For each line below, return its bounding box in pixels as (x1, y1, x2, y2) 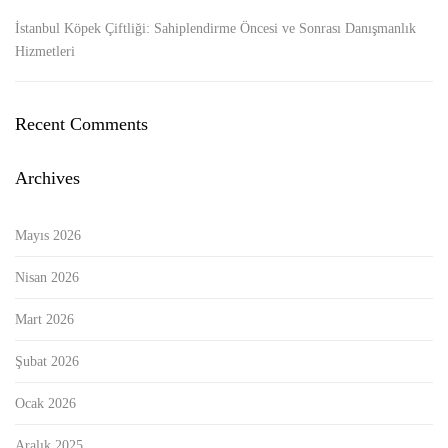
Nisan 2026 (15, 270, 79, 286)
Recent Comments (15, 114, 148, 135)
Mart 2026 (15, 312, 74, 328)
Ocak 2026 (15, 396, 76, 412)
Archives (15, 168, 80, 189)
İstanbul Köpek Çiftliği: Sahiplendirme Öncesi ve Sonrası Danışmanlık (15, 21, 416, 37)
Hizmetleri (15, 44, 75, 60)
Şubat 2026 (15, 354, 79, 370)
